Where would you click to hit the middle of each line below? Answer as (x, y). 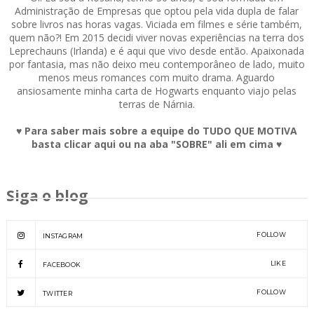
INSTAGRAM (63, 236)
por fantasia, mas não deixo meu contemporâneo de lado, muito (157, 64)
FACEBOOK (62, 265)
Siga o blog (47, 196)
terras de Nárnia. (157, 104)
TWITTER (57, 294)
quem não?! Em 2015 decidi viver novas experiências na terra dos (157, 38)
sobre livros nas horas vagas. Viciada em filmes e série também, (157, 25)
